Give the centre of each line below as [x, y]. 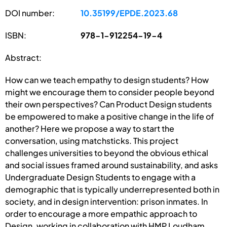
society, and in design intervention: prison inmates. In [106, 201]
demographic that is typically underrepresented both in [112, 189]
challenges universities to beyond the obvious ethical [107, 153]
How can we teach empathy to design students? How [107, 80]
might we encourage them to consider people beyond [110, 92]
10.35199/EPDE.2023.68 [129, 13]
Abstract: [23, 57]
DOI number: [30, 13]
